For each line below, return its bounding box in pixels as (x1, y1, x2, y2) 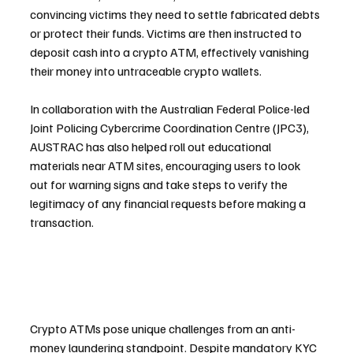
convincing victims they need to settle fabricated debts (30, 6, 322, 23)
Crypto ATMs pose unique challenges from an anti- (30, 320, 295, 336)
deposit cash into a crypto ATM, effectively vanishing (30, 44, 311, 61)
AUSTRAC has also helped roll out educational (30, 139, 273, 155)
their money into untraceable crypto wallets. (30, 63, 262, 80)
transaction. (30, 214, 94, 231)
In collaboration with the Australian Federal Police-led (30, 101, 312, 117)
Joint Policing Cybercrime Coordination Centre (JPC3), (30, 120, 311, 136)
